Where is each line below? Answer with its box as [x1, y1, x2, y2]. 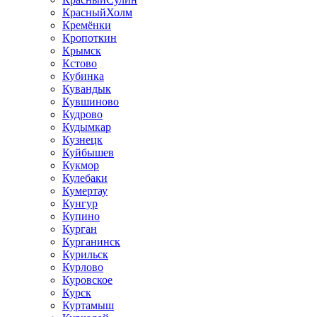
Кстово [62, 57, 97, 69]
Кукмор [62, 158, 99, 171]
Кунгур [62, 197, 98, 209]
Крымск [62, 44, 101, 57]
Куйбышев [62, 146, 114, 158]
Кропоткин [62, 31, 117, 44]
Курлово [62, 260, 103, 273]
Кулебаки [62, 171, 108, 184]
